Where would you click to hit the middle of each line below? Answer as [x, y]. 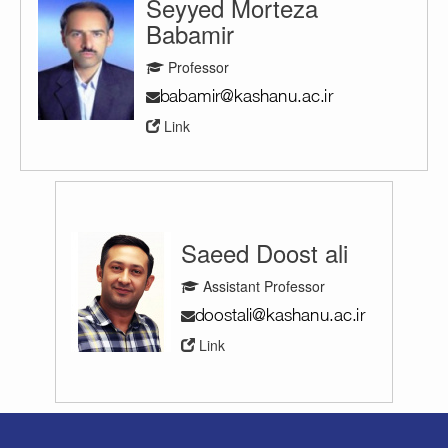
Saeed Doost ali [264, 252]
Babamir [190, 33]
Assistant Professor [262, 285]
